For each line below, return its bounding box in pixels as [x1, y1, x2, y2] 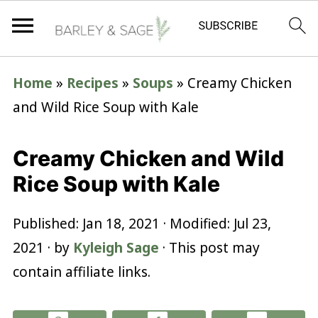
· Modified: [159, 214, 234, 233]
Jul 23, [233, 214, 271, 233]
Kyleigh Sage [72, 238, 159, 257]
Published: [12, 214, 82, 233]
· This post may [158, 238, 260, 257]
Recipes [66, 74, 119, 92]
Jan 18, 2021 [82, 214, 160, 233]
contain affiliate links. [12, 263, 150, 281]
